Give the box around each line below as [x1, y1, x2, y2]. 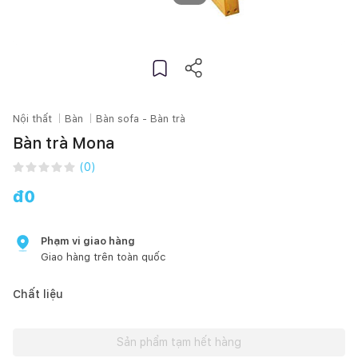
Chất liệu [13, 287, 63, 300]
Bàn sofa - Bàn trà [96, 112, 185, 125]
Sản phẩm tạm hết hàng [117, 335, 241, 348]
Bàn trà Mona [13, 133, 114, 153]
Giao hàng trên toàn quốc [41, 250, 165, 263]
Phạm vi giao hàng [41, 234, 135, 247]
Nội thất [13, 112, 52, 125]
